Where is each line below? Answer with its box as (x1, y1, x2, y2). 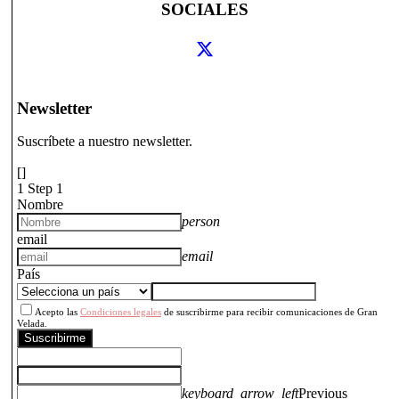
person (182, 213, 220, 229)
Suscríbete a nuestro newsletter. (17, 133, 192, 149)
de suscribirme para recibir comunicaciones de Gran (161, 305, 378, 317)
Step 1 (28, 180, 63, 196)
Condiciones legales (80, 305, 161, 317)
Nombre (17, 196, 63, 212)
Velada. (17, 317, 47, 329)
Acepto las (35, 305, 80, 317)
